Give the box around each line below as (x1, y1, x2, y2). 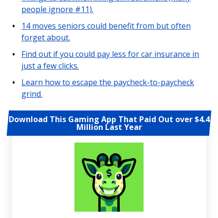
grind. (21, 89, 42, 99)
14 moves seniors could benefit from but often (21, 20, 191, 31)
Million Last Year (76, 122, 142, 132)
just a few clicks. (21, 60, 79, 71)
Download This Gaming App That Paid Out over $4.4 (8, 114, 210, 125)
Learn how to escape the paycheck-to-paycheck (21, 77, 194, 88)
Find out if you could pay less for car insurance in (21, 49, 199, 59)
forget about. (21, 32, 70, 43)
